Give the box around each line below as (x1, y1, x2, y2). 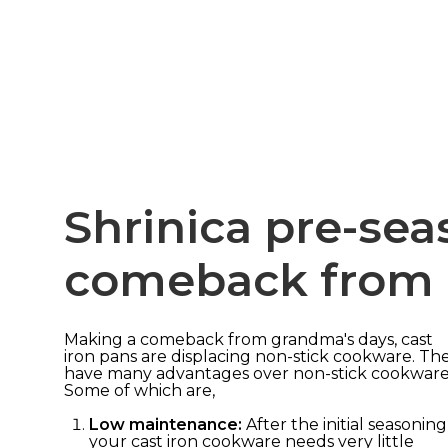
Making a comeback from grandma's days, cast (64, 329, 433, 349)
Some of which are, (64, 380, 215, 400)
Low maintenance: (89, 414, 242, 434)
